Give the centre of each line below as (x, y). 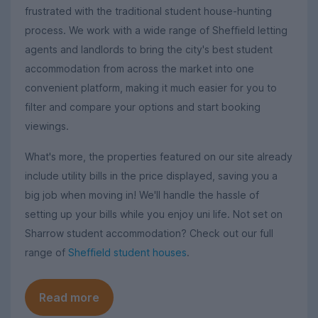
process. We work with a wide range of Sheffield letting (156, 31)
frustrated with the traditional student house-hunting (148, 11)
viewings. (47, 126)
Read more (69, 297)
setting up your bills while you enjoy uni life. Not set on (154, 214)
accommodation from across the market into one (139, 69)
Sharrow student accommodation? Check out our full (149, 233)
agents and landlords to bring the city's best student (149, 50)
